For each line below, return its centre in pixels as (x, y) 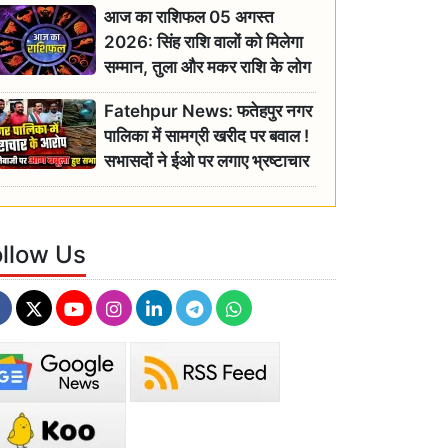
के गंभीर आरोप (147, 186)
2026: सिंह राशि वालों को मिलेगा (204, 42)
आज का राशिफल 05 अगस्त (189, 17)
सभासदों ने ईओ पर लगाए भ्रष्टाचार (207, 161)
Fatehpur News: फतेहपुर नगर (208, 111)
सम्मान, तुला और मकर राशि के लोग (208, 67)
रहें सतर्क (131, 92)
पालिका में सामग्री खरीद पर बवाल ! (207, 136)
